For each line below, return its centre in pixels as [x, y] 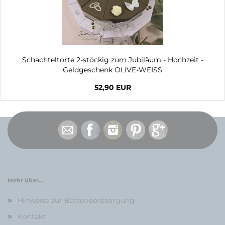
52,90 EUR [113, 87]
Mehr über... [25, 180]
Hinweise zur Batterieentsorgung [76, 200]
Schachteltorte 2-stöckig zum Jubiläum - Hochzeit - [113, 60]
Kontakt [32, 216]
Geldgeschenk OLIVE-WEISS [113, 70]
